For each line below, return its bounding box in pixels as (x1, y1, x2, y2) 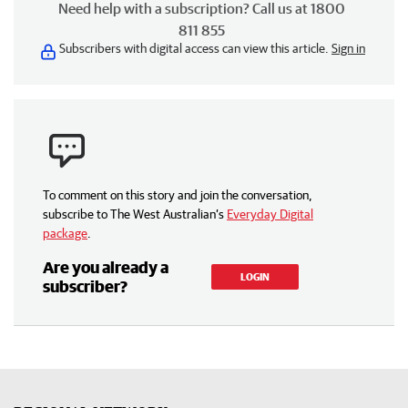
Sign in (331, 41, 365, 56)
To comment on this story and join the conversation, (43, 188, 312, 202)
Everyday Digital (227, 207, 313, 221)
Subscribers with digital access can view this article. (59, 41, 331, 56)
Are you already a (43, 258, 168, 277)
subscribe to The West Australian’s (43, 207, 224, 221)
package (43, 226, 87, 240)
